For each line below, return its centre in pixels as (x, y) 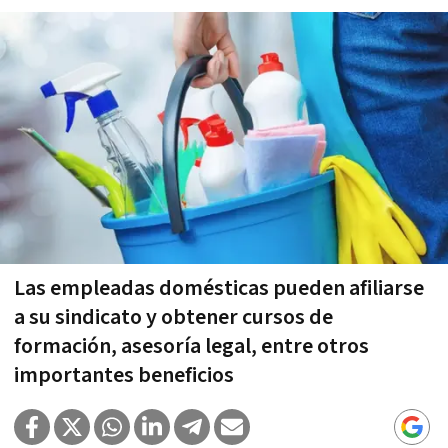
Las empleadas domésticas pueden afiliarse (219, 288)
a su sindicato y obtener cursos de (173, 317)
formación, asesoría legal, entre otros (191, 346)
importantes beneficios (124, 375)
